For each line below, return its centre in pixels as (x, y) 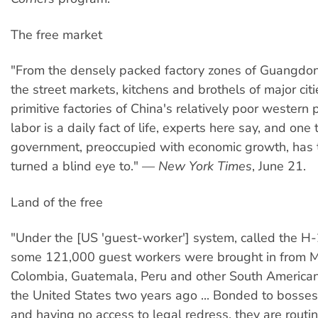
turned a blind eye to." (76, 166)
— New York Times (197, 166)
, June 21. (279, 166)
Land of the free (57, 202)
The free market (56, 34)
